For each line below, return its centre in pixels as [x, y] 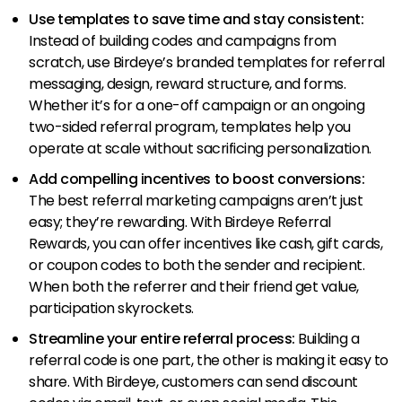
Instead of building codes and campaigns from [183, 40]
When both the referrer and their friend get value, [194, 286]
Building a [329, 338]
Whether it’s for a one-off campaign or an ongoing [197, 105]
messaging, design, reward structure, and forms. [188, 83]
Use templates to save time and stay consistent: [197, 19]
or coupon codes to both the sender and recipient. [197, 265]
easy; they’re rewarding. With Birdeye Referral [180, 222]
